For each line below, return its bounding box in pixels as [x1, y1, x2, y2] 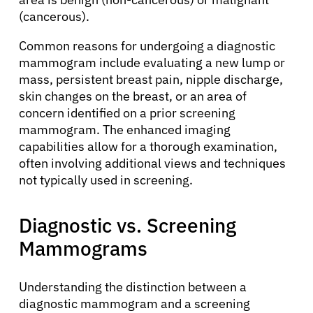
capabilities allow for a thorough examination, [19, 138, 277, 154]
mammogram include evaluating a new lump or [19, 54, 285, 71]
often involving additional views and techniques [19, 154, 286, 171]
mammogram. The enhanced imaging [19, 121, 231, 138]
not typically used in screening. [19, 171, 193, 188]
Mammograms [19, 235, 147, 261]
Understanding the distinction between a [19, 278, 247, 295]
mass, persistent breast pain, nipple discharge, [19, 71, 283, 87]
